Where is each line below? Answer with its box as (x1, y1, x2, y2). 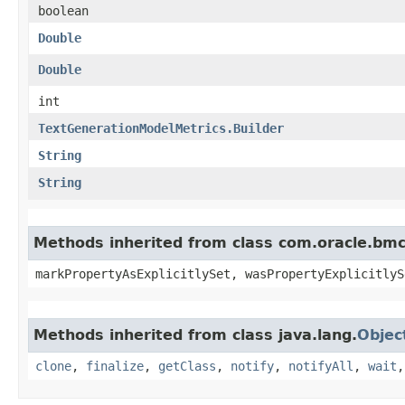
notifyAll (288, 358, 353, 373)
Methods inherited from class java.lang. (33, 325, 357, 344)
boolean (38, 3, 89, 18)
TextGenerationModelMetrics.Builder (38, 120, 284, 136)
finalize (86, 358, 144, 373)
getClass (158, 358, 216, 373)
